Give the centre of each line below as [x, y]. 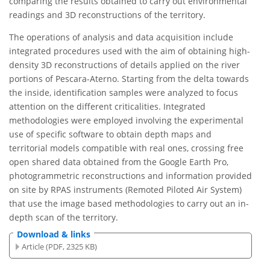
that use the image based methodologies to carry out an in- [129, 204]
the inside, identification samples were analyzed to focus [124, 93]
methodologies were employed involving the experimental [126, 121]
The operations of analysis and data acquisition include [121, 37]
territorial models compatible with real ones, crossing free [126, 148]
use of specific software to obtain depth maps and [110, 134]
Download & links [54, 234]
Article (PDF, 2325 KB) [60, 246]
